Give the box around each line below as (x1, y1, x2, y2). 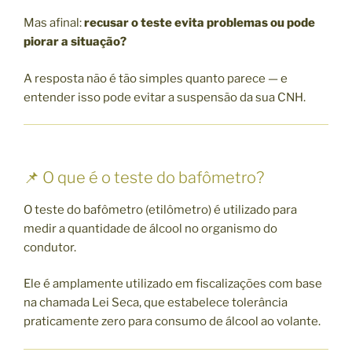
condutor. (24, 240, 76, 255)
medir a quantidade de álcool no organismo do (24, 221, 277, 236)
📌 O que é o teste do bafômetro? (24, 167, 264, 187)
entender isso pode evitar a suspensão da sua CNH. (24, 90, 306, 104)
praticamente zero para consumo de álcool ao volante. (24, 314, 321, 329)
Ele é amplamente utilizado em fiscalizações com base (24, 277, 322, 291)
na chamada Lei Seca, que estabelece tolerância (24, 295, 288, 310)
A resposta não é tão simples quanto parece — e (24, 71, 288, 86)
